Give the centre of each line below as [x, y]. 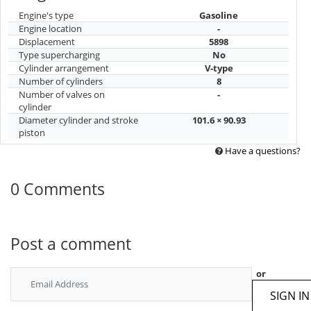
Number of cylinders [61, 82]
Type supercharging [59, 55]
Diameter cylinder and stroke [78, 120]
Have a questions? [263, 150]
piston [32, 133]
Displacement [47, 42]
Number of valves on [62, 95]
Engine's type [46, 16]
